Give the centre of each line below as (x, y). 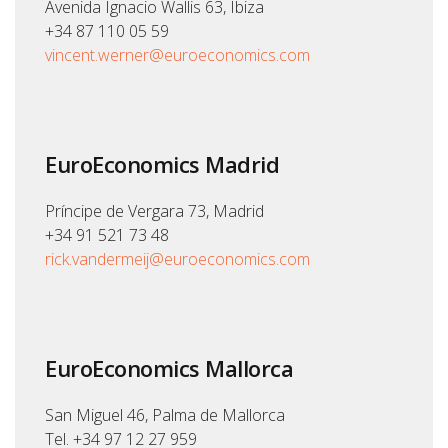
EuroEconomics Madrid (162, 164)
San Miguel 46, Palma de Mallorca (165, 415)
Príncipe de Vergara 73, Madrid (154, 211)
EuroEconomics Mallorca (169, 368)
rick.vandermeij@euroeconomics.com (177, 259)
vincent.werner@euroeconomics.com (177, 55)
